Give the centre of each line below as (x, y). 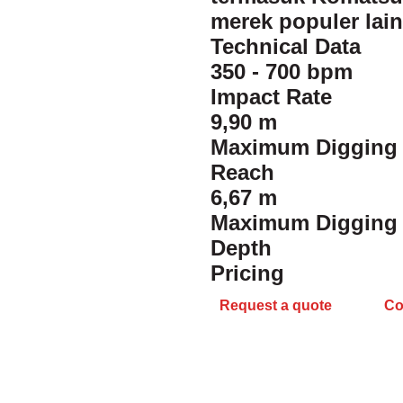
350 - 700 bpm (282, 72)
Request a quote (276, 305)
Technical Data (286, 46)
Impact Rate (271, 97)
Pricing (247, 273)
